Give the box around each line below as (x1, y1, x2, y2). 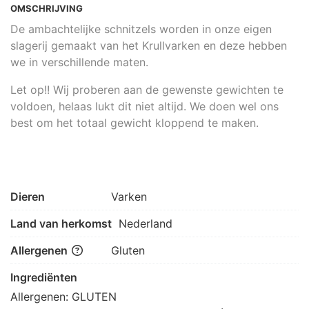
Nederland (119, 216, 172, 230)
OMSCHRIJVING (10, 2, 83, 14)
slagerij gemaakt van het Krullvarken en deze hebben (10, 38, 287, 52)
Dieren (10, 189, 45, 203)
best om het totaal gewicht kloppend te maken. (10, 115, 259, 130)
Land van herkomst (10, 216, 112, 230)
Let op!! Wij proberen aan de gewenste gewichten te (10, 82, 283, 97)
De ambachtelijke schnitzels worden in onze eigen (10, 21, 272, 36)
